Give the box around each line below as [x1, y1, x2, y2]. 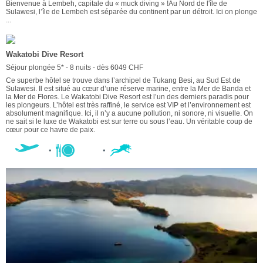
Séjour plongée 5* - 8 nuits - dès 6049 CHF [6, 63, 143, 72]
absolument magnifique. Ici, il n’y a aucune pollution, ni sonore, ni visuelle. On [6, 109, 253, 118]
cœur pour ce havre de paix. [6, 126, 95, 134]
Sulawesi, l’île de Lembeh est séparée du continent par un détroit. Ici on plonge [6, 8, 257, 16]
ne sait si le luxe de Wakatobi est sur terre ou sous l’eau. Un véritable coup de [6, 117, 252, 126]
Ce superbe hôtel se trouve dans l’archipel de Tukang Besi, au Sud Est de [6, 76, 241, 85]
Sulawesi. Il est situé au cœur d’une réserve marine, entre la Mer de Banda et [6, 85, 251, 93]
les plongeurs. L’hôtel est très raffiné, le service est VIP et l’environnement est [6, 101, 251, 110]
